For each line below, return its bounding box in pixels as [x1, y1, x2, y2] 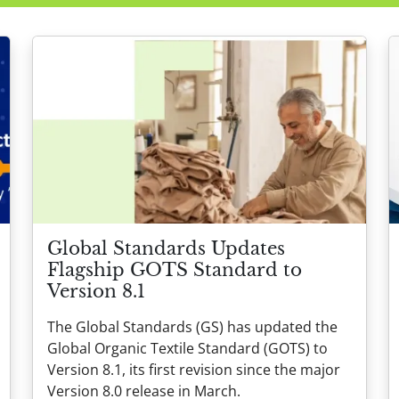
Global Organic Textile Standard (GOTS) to [47, 338, 328, 358]
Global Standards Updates [47, 237, 285, 259]
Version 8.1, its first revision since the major [47, 359, 340, 379]
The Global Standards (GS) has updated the [47, 316, 338, 337]
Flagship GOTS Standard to [47, 258, 302, 281]
